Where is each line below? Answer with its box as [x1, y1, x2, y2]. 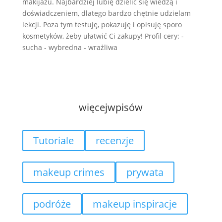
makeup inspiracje [92, 197, 177, 211]
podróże [33, 197, 71, 211]
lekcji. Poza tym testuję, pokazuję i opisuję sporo [22, 20, 182, 29]
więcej [79, 101, 108, 114]
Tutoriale [33, 134, 74, 147]
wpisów [108, 101, 143, 114]
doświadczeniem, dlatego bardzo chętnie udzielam [22, 8, 191, 18]
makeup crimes [33, 166, 105, 179]
